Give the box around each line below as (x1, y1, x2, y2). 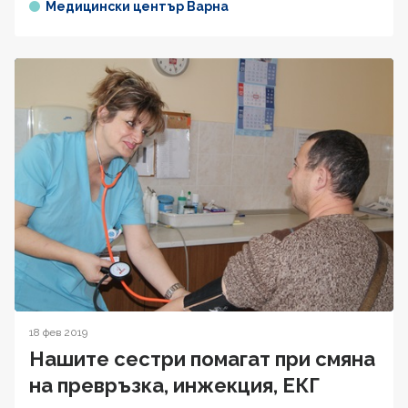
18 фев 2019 (29, 325, 87, 339)
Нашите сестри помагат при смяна (29, 346, 375, 371)
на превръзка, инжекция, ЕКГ (29, 372, 320, 397)
